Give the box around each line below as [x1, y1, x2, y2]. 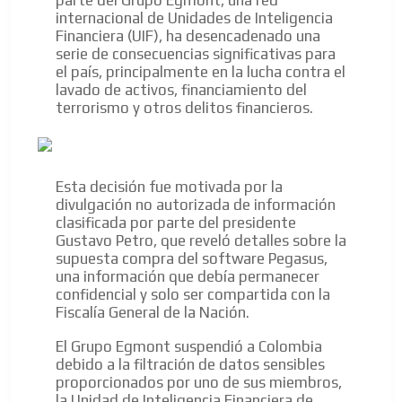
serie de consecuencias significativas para [56, 45, 336, 64]
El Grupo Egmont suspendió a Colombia [56, 337, 322, 356]
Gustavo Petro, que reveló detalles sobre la [56, 232, 346, 250]
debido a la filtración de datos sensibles [56, 355, 325, 374]
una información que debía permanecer [56, 267, 319, 286]
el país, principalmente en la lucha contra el [56, 63, 345, 82]
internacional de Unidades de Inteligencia [56, 9, 333, 28]
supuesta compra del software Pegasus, [56, 249, 328, 268]
